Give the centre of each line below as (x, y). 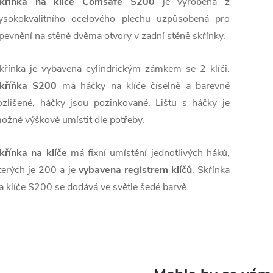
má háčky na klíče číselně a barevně (146, 86)
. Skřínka (211, 170)
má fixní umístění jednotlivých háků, (148, 153)
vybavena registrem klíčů (135, 170)
